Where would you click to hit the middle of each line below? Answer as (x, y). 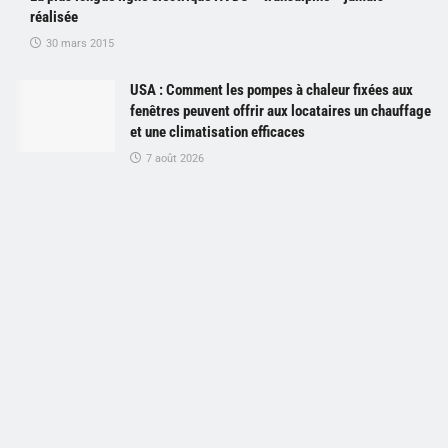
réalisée (54, 17)
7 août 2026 (173, 159)
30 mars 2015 (78, 44)
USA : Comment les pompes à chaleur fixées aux (271, 90)
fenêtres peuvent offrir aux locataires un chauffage (280, 111)
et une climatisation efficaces (217, 132)
